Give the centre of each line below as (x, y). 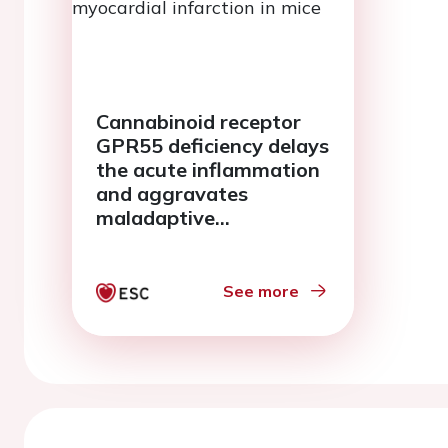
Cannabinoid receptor (198, 121)
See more (261, 291)
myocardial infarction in (208, 265)
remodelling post (176, 241)
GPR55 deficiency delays (212, 145)
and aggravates (172, 193)
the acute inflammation (208, 169)
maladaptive (155, 217)
